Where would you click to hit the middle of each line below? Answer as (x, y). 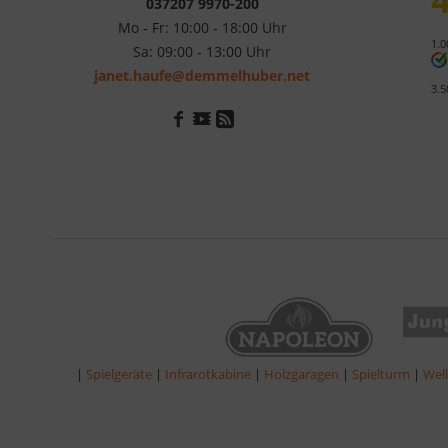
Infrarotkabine (209, 373)
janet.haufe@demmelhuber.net (202, 75)
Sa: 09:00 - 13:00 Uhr (202, 51)
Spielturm (382, 373)
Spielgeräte (120, 373)
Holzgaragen (303, 373)
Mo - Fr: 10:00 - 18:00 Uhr (202, 27)
